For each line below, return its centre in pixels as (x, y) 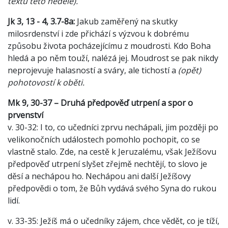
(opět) (189, 70)
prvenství (25, 115)
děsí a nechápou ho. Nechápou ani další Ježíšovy (99, 176)
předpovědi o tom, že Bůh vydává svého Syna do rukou (112, 189)
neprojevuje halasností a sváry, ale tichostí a (92, 70)
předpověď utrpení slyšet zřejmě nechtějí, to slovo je (107, 164)
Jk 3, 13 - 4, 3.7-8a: (42, 22)
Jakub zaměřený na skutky (127, 22)
